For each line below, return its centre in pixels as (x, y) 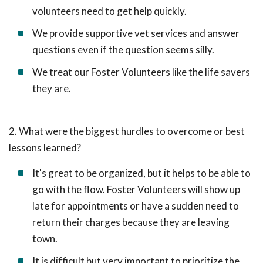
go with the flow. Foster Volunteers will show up (136, 189)
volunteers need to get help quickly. (109, 11)
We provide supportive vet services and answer (136, 33)
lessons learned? (45, 148)
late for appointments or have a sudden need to (136, 206)
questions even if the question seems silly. (123, 50)
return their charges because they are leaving (131, 222)
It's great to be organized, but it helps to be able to (141, 173)
